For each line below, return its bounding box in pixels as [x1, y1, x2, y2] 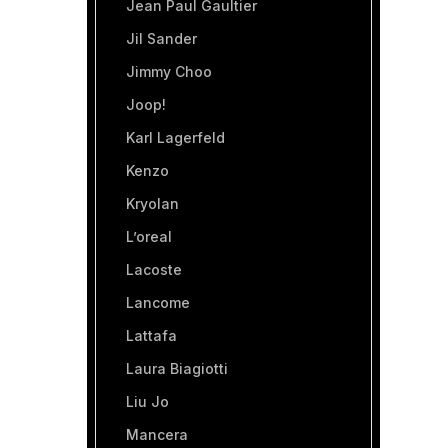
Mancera [126, 426, 188, 443]
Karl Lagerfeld [126, 129, 225, 146]
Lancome [126, 294, 190, 311]
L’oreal [126, 228, 172, 245]
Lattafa [126, 327, 177, 344]
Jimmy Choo [126, 63, 212, 80]
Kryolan [126, 195, 179, 212]
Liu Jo [126, 393, 169, 410]
